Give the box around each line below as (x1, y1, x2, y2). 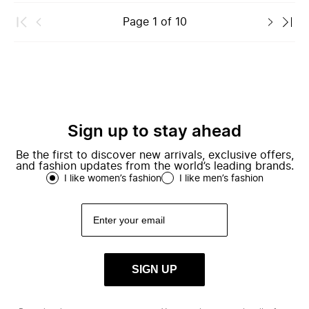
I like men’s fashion (179, 174, 263, 183)
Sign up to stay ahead (68, 123, 241, 140)
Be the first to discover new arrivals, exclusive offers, (15, 150, 294, 161)
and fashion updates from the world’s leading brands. (15, 161, 294, 172)
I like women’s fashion (63, 174, 161, 183)
